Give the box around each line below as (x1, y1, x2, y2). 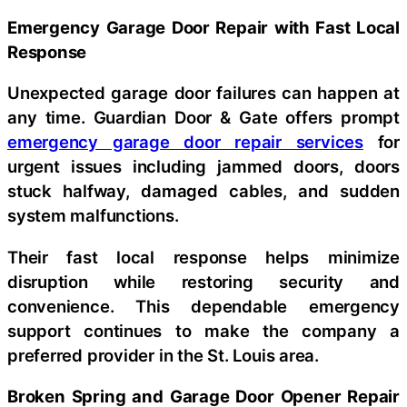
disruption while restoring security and (7, 271, 400, 292)
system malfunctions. (7, 205, 179, 226)
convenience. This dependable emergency (7, 295, 400, 316)
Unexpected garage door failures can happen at (7, 83, 400, 104)
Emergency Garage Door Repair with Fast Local (7, 16, 400, 37)
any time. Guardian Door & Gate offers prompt (7, 107, 400, 128)
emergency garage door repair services (7, 132, 363, 153)
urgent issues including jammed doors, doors (7, 156, 400, 177)
